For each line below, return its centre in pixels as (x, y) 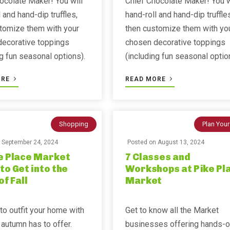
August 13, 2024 (181, 142)
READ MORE (146, 79)
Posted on (142, 142)
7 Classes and (158, 157)
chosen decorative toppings (175, 42)
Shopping (73, 124)
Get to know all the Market (172, 210)
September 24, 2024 (30, 142)
